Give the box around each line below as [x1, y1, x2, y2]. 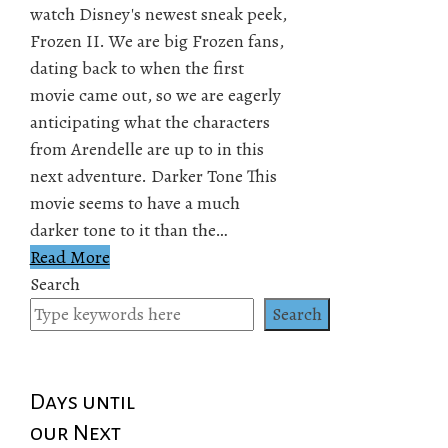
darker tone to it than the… [29, 217, 227, 242]
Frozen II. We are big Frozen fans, [29, 28, 284, 53]
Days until [29, 389, 135, 414]
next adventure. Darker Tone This [29, 163, 277, 188]
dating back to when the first [29, 55, 244, 80]
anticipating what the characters [29, 109, 270, 134]
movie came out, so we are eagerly [29, 82, 281, 107]
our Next [29, 420, 121, 445]
